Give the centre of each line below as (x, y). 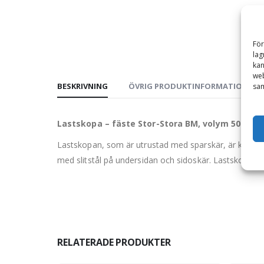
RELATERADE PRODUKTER (114, 242)
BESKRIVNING (82, 86)
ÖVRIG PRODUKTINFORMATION (188, 86)
